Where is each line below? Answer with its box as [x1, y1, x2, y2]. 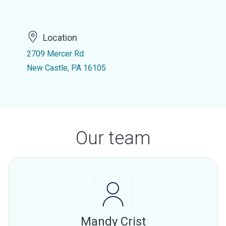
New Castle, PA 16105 [26, 63, 106, 73]
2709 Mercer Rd [26, 49, 84, 59]
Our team [75, 128, 151, 149]
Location [42, 32, 77, 43]
